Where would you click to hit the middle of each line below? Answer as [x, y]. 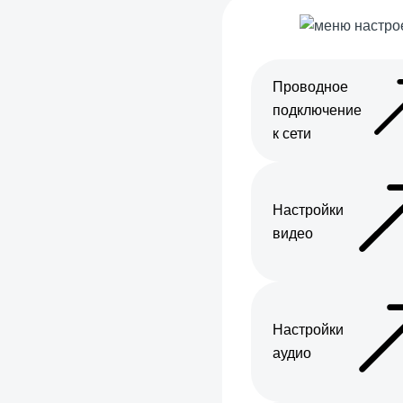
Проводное [310, 87]
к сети [292, 134]
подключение [317, 110]
